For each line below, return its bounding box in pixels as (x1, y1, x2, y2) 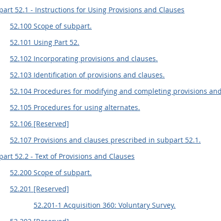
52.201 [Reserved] (10, 184, 69, 193)
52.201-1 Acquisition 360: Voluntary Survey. (34, 200, 176, 210)
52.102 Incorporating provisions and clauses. (10, 54, 158, 63)
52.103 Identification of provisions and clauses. (10, 70, 165, 79)
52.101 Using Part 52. (10, 37, 79, 47)
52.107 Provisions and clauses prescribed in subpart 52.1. (10, 135, 201, 145)
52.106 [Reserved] (10, 119, 69, 128)
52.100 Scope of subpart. (10, 21, 92, 31)
